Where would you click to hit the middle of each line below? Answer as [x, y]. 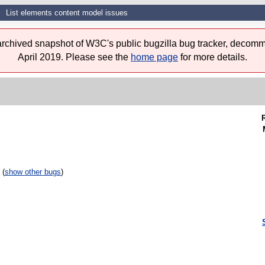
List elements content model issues [67, 13]
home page [154, 57]
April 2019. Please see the [74, 57]
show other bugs [33, 172]
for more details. [213, 57]
